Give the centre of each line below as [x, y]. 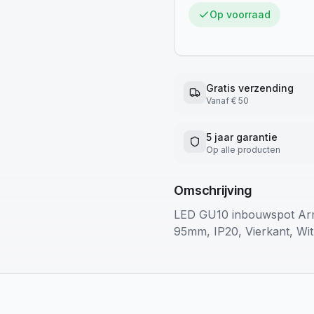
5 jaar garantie [242, 137]
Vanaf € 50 [227, 101]
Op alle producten [243, 150]
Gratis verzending [250, 88]
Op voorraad [240, 14]
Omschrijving [213, 190]
